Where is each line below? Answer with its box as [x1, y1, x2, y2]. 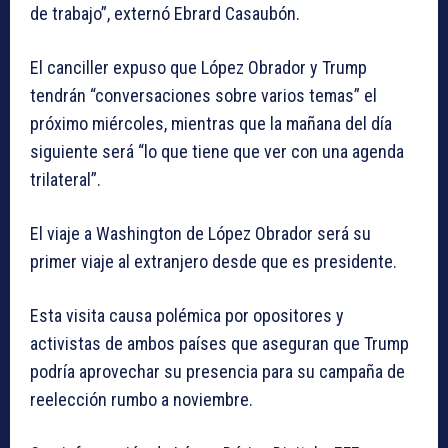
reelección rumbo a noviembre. [30, 389, 253, 411]
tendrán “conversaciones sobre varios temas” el [30, 85, 377, 107]
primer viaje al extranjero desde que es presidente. [30, 251, 397, 273]
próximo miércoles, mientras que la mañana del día [30, 113, 392, 135]
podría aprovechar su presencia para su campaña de [30, 361, 405, 383]
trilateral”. [30, 169, 101, 191]
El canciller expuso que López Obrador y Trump [30, 57, 367, 79]
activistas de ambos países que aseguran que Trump [30, 333, 409, 355]
